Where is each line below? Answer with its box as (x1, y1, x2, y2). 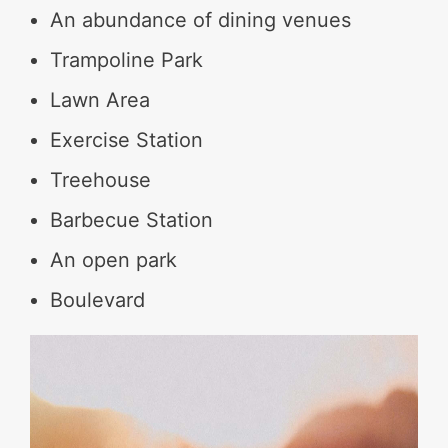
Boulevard (50, 287, 145, 312)
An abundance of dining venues (50, 7, 351, 32)
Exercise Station (50, 127, 203, 152)
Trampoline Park (50, 47, 203, 72)
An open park (50, 247, 177, 272)
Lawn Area (50, 87, 150, 112)
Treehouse (50, 167, 151, 192)
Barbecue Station (50, 207, 213, 232)
